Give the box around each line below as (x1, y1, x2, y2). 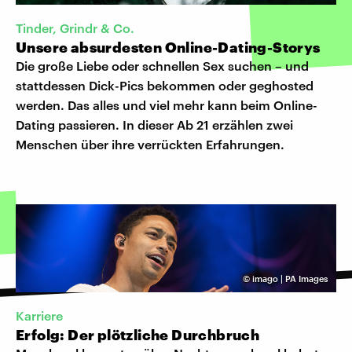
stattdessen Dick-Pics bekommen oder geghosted (16, 78, 313, 93)
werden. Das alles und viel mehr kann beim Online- (16, 97, 317, 113)
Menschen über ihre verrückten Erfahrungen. (16, 137, 284, 152)
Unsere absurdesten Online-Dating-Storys (16, 38, 321, 57)
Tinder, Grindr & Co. (16, 20, 134, 36)
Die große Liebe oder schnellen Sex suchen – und (16, 58, 309, 74)
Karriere (16, 308, 63, 324)
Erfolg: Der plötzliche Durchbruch (16, 326, 260, 344)
